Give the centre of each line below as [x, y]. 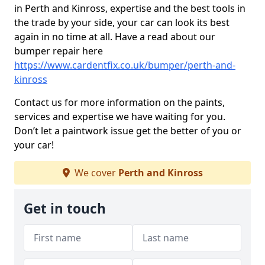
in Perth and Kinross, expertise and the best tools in [130, 8]
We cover [95, 173]
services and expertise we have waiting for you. [120, 117]
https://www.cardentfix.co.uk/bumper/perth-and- [125, 65]
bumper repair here [59, 51]
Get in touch [65, 209]
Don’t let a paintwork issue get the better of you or [128, 131]
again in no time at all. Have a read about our [115, 37]
